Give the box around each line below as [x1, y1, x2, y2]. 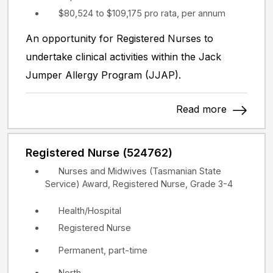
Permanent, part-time [58, 244, 147, 255]
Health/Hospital [58, 205, 121, 216]
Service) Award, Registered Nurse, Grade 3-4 [45, 178, 233, 189]
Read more [176, 102, 230, 115]
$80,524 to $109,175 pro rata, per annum [58, 7, 225, 18]
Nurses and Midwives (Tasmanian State [58, 165, 221, 176]
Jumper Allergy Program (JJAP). [26, 68, 181, 81]
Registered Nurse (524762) [26, 146, 172, 159]
